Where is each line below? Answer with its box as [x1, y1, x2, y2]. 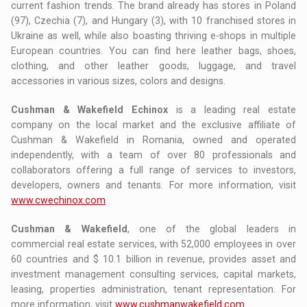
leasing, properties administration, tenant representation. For [11, 283, 296, 295]
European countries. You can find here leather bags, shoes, [11, 45, 296, 56]
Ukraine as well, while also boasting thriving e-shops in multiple [11, 29, 296, 41]
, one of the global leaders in [127, 223, 296, 234]
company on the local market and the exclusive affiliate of [11, 119, 296, 130]
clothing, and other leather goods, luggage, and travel [11, 60, 296, 71]
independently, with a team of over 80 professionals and [11, 149, 296, 160]
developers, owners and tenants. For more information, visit [11, 179, 296, 191]
